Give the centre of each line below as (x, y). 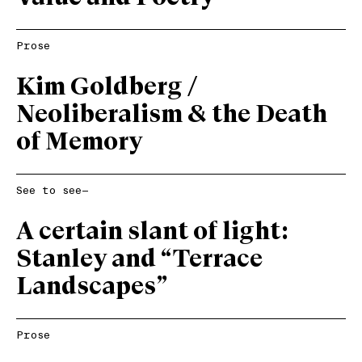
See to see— (53, 191)
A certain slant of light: (153, 232)
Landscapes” (92, 287)
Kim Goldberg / (107, 88)
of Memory (79, 143)
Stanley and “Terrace (139, 260)
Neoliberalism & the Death (172, 115)
